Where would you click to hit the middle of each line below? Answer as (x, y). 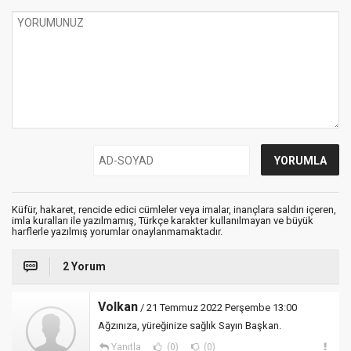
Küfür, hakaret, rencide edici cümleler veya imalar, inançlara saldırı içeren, (174, 210)
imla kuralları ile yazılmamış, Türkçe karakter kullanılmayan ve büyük (163, 221)
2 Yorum (84, 266)
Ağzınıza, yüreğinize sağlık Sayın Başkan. (190, 326)
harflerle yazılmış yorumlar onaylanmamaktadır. (117, 232)
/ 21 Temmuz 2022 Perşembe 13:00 (217, 308)
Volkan (118, 307)
